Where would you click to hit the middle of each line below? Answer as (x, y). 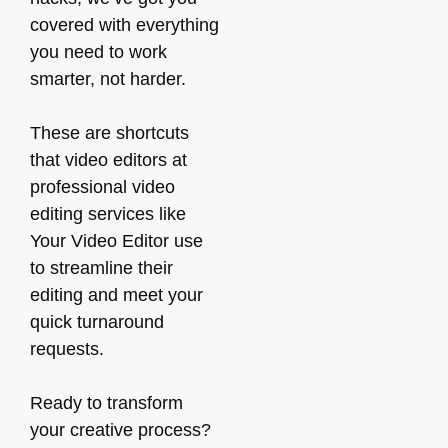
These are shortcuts (109, 133)
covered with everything (124, 25)
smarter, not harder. (108, 79)
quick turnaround (97, 322)
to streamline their (101, 268)
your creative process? (120, 430)
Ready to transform (106, 403)
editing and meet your (116, 295)
